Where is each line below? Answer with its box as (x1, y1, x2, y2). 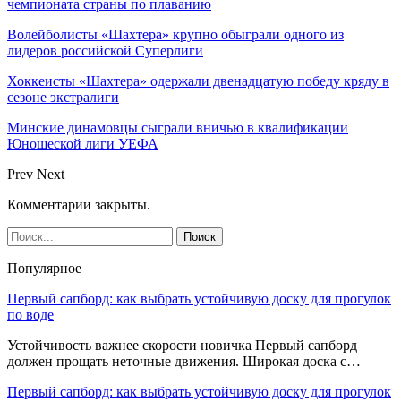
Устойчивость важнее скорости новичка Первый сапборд (7, 337, 357, 353)
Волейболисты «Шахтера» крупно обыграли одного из (7, 26, 344, 42)
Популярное (7, 260, 81, 276)
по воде (7, 306, 54, 322)
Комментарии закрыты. (7, 196, 150, 212)
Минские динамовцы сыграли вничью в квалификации (7, 119, 348, 135)
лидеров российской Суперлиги (7, 42, 203, 58)
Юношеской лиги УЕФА (7, 135, 158, 151)
